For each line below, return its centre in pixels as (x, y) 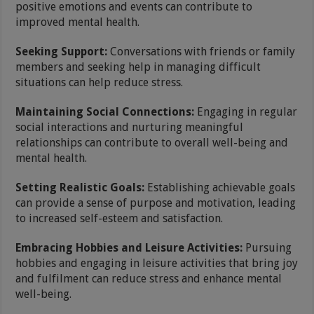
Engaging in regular (247, 111)
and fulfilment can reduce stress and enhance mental (149, 278)
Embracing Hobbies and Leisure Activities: (131, 247)
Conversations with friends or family (202, 51)
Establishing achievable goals (221, 187)
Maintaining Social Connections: (107, 111)
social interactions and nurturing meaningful (130, 127)
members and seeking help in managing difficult (138, 67)
